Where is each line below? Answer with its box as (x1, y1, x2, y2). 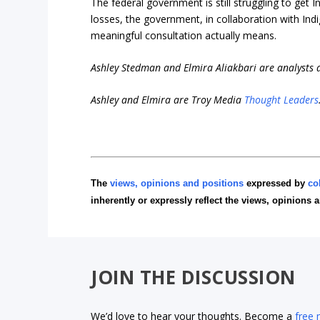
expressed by (244, 177, 309, 189)
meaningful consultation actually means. (91, 28, 277, 42)
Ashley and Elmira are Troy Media (91, 93, 245, 107)
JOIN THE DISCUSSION (91, 264, 296, 290)
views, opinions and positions (110, 177, 244, 189)
